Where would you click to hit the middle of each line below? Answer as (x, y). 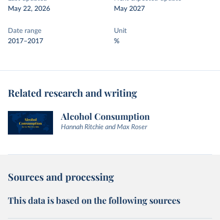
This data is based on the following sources (94, 201)
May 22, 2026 (29, 9)
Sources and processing (61, 177)
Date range (25, 31)
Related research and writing (72, 93)
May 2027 (129, 9)
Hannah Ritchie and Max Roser (104, 127)
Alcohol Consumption (105, 116)
